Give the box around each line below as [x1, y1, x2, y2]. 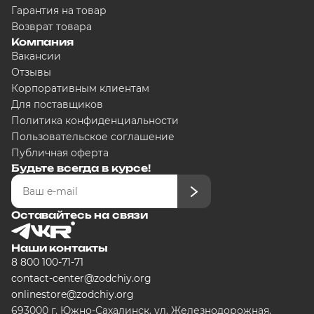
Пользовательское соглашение [11, 130, 175, 143]
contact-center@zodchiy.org [11, 272, 151, 285]
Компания [11, 36, 74, 48]
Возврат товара [11, 20, 92, 33]
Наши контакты [11, 242, 109, 254]
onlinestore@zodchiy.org [11, 288, 134, 301]
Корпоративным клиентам [11, 82, 149, 95]
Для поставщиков [11, 98, 103, 111]
